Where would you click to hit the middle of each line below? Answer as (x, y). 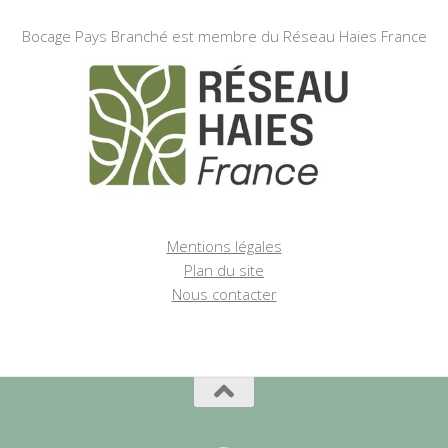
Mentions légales (224, 246)
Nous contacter (224, 294)
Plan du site (224, 270)
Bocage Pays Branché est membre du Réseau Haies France (224, 36)
